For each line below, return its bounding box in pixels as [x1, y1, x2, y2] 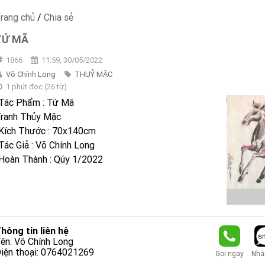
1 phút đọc [5, 82, 43, 92]
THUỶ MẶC [74, 69, 112, 79]
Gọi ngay [215, 249, 244, 258]
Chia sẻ [44, 11, 73, 23]
